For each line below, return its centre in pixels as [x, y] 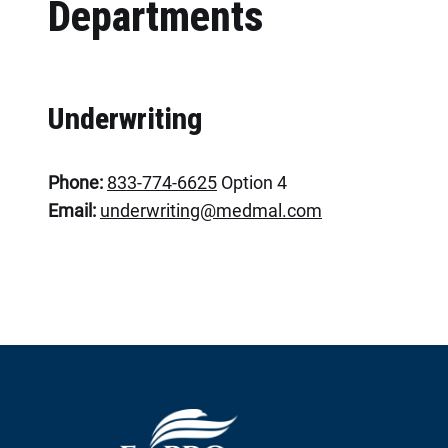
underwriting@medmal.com [211, 210]
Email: [72, 210]
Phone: [75, 182]
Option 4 [252, 182]
